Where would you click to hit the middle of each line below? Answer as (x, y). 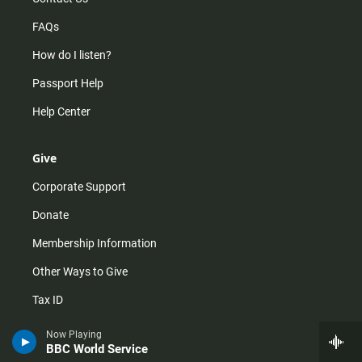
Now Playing (74, 335)
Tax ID (48, 300)
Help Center (61, 112)
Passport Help (68, 84)
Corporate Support (79, 187)
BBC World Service (97, 349)
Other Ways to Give (80, 272)
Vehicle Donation (74, 328)
